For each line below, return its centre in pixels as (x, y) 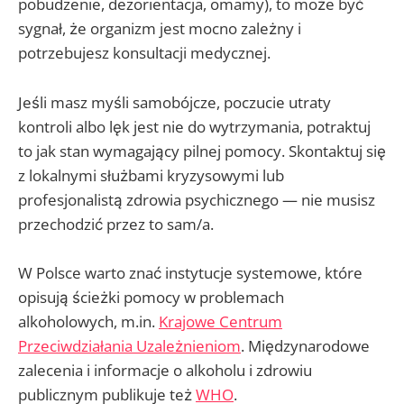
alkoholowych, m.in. (88, 321)
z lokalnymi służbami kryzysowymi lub (151, 175)
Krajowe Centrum (220, 321)
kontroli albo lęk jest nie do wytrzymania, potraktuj (194, 126)
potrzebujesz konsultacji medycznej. (144, 53)
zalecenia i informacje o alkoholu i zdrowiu (165, 370)
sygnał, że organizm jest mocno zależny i (160, 29)
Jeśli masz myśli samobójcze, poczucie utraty (174, 102)
